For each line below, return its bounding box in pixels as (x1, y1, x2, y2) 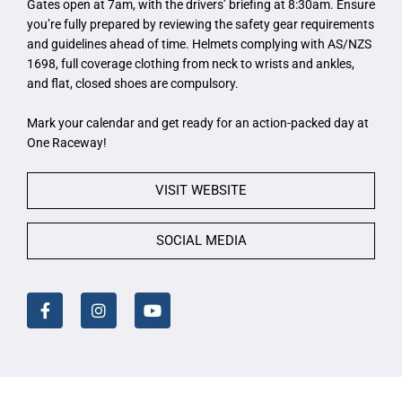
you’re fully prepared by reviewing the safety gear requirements (27, 17, 374, 32)
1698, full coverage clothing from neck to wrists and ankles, (27, 57, 354, 72)
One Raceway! (27, 135, 107, 151)
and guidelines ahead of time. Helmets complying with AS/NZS (27, 37, 371, 52)
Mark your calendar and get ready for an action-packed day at (27, 116, 369, 131)
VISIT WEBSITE (155, 182, 247, 199)
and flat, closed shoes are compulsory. (27, 76, 239, 92)
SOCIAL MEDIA (155, 232, 247, 249)
